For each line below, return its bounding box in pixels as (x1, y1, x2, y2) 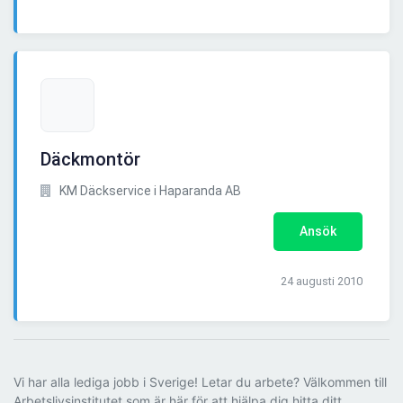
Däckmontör (40, 148, 140, 171)
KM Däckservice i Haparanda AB (57, 184, 241, 199)
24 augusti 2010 (281, 274, 363, 289)
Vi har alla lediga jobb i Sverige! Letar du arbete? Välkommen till (13, 374, 387, 390)
